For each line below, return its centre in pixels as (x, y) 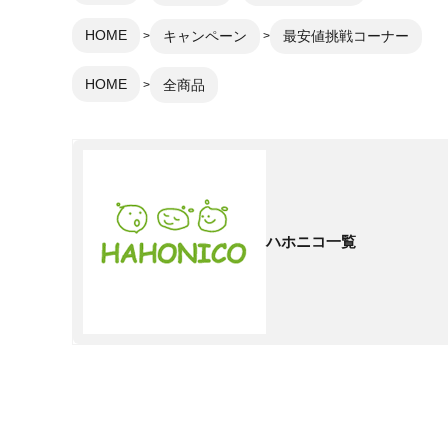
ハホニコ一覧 (311, 241)
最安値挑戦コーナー (345, 36)
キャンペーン (204, 36)
